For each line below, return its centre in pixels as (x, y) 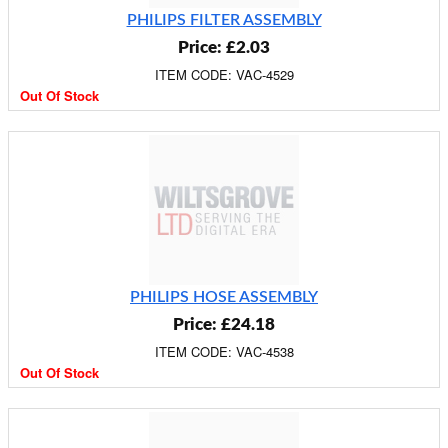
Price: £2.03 (224, 47)
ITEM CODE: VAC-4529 (224, 74)
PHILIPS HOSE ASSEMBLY (224, 297)
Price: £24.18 (224, 324)
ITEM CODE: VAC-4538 (224, 351)
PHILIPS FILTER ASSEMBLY (224, 20)
